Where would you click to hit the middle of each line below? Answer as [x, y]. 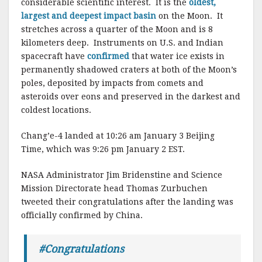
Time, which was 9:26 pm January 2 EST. [103, 149]
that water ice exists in [177, 56]
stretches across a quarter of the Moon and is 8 [117, 30]
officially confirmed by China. [82, 216]
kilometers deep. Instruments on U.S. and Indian [122, 43]
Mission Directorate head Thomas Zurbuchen [114, 189]
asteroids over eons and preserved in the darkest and [131, 97]
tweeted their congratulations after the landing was [127, 202]
